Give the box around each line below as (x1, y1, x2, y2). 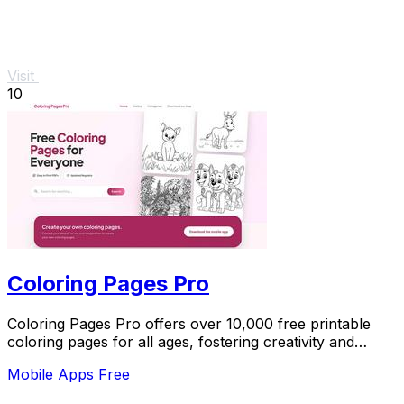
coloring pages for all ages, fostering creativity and (7, 333, 354, 351)
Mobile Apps (7, 365, 94, 383)
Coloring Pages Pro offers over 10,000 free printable (7, 315, 371, 333)
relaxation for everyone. (7, 351, 173, 369)
